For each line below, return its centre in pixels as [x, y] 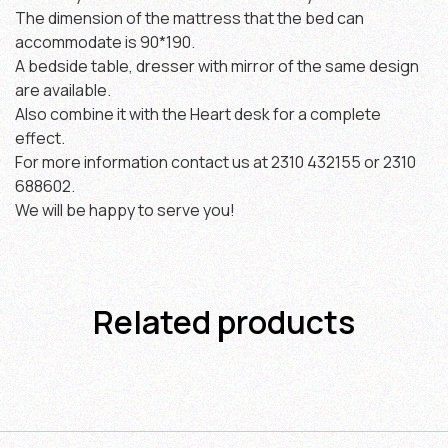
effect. [40, 138]
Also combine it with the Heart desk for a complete [198, 114]
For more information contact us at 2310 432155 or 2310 [215, 162]
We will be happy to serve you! [125, 210]
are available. [63, 90]
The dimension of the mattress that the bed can [189, 18]
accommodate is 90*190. [105, 42]
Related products [224, 321]
